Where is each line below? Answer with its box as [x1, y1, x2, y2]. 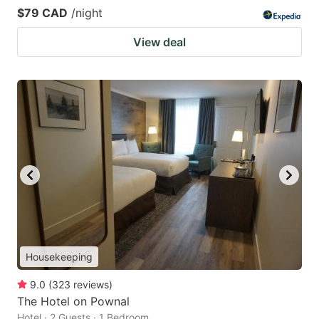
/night [71, 6, 103, 21]
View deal [133, 35, 186, 50]
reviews [73, 278, 109, 291]
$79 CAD [17, 6, 68, 21]
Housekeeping [26, 251, 93, 263]
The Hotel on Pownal [17, 294, 130, 309]
